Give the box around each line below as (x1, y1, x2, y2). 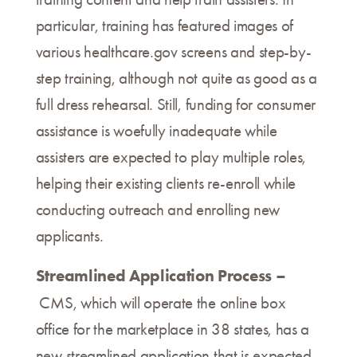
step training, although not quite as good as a (35, 69, 318, 88)
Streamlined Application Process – (35, 265, 286, 286)
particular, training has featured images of (35, 16, 294, 36)
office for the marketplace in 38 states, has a (35, 320, 310, 339)
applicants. (35, 226, 104, 246)
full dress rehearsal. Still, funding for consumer (35, 95, 316, 115)
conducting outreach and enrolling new (35, 200, 280, 220)
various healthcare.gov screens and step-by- (35, 42, 312, 62)
